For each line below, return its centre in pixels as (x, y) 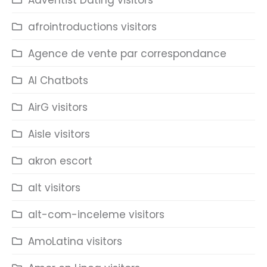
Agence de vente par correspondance (127, 54)
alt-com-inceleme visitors (96, 215)
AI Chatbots (58, 80)
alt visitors (54, 188)
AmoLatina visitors (75, 241)
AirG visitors (58, 107)
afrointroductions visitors (92, 27)
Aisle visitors (59, 134)
